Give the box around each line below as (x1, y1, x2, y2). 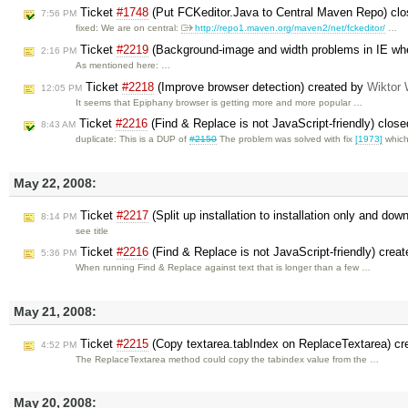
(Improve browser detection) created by (154, 79, 367, 94)
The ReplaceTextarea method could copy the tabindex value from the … (76, 353, 380, 364)
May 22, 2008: (14, 177, 97, 191)
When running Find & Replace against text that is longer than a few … (76, 262, 372, 273)
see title (76, 225, 109, 236)
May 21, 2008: (14, 305, 97, 320)
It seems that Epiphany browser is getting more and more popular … (76, 97, 363, 107)
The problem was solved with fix (217, 134, 356, 145)
